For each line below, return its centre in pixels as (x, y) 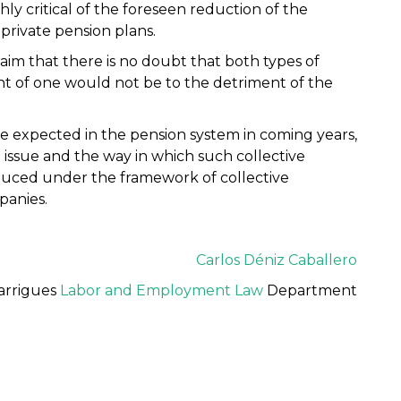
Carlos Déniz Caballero (277, 260)
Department (310, 291)
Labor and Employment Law (162, 291)
